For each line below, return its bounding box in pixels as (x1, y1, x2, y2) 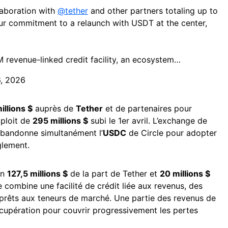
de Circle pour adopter (126, 128, 217, 138)
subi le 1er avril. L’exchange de (88, 116, 207, 126)
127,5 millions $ (7, 168, 68, 179)
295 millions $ (33, 116, 88, 126)
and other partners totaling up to (88, 6, 218, 16)
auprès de (33, 103, 76, 114)
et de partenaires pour (103, 103, 192, 114)
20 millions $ (160, 168, 210, 179)
